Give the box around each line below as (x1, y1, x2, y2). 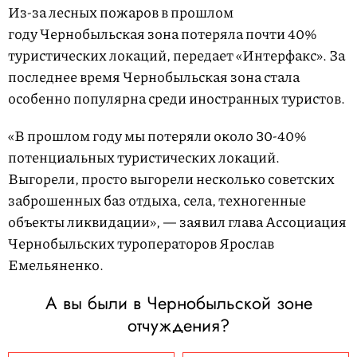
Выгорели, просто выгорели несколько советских (8, 168, 335, 190)
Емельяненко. (8, 254, 104, 276)
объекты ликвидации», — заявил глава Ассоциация (8, 211, 347, 233)
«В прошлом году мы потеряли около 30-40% (8, 125, 306, 147)
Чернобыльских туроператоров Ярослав (8, 233, 274, 254)
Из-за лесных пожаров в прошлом (8, 2, 233, 23)
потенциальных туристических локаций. (8, 147, 280, 168)
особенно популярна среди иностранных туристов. (8, 88, 345, 109)
